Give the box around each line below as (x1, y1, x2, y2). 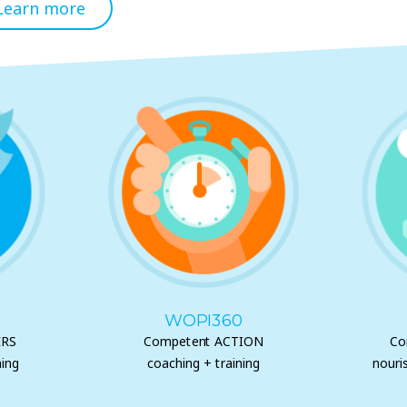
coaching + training (147, 354, 260, 372)
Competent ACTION (143, 333, 264, 351)
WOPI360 (164, 311, 243, 332)
